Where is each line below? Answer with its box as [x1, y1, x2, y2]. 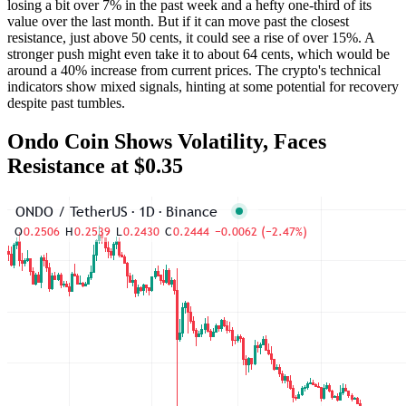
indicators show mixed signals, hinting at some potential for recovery [7, 79, 399, 95]
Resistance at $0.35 [7, 154, 183, 178]
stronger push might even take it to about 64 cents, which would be [7, 46, 390, 63]
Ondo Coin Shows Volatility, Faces [7, 130, 326, 153]
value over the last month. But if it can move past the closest [7, 14, 349, 30]
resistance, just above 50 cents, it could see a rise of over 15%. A [7, 30, 374, 46]
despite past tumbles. [7, 95, 125, 111]
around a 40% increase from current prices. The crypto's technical [7, 63, 381, 79]
